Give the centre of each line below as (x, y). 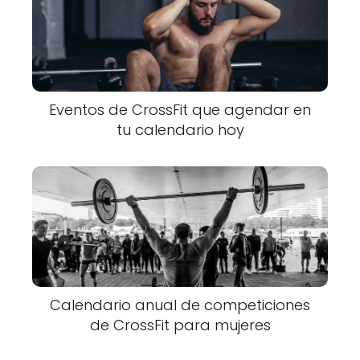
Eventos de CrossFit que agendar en (180, 109)
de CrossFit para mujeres (180, 325)
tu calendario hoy (180, 129)
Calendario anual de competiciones (180, 305)
